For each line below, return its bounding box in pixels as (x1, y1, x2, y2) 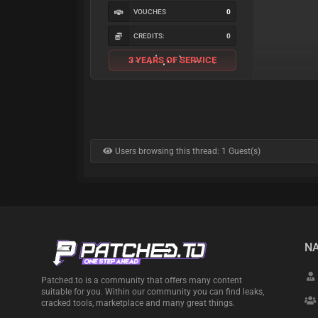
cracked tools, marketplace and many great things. (40, 298, 235, 309)
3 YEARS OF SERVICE (128, 54, 216, 65)
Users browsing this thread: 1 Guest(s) (113, 146, 261, 156)
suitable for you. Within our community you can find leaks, (40, 287, 264, 297)
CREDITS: (133, 31, 165, 40)
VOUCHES (133, 7, 167, 16)
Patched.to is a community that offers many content (40, 275, 242, 286)
